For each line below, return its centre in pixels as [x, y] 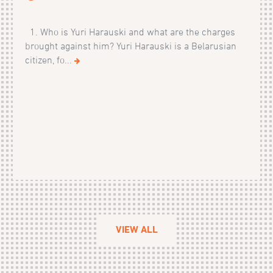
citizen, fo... [49, 59]
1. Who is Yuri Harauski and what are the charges [130, 31]
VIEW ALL [136, 229]
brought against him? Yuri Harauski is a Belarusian [130, 45]
